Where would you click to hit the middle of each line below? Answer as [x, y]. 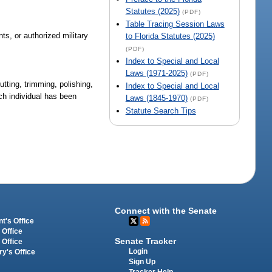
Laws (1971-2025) [156, 73]
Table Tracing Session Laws [175, 24]
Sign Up [142, 262]
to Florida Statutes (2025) [170, 36]
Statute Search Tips [161, 111]
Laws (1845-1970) [156, 98]
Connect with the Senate [166, 211]
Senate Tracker [146, 241]
